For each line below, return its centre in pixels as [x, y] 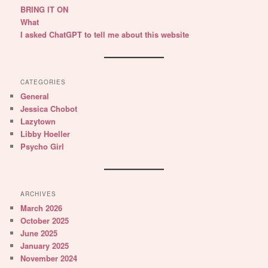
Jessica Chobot [49, 109]
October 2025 [45, 221]
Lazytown [38, 121]
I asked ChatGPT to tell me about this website [105, 35]
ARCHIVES [39, 194]
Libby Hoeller [45, 134]
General [35, 96]
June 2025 [39, 233]
